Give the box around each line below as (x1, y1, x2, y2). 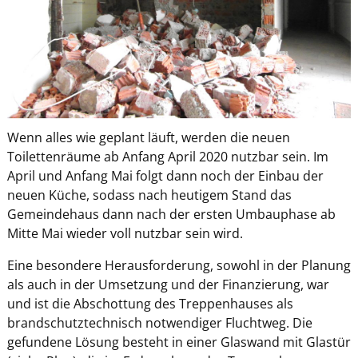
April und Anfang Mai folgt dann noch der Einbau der (6, 167, 324, 185)
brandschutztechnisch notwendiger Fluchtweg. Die (6, 314, 312, 332)
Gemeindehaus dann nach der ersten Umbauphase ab (6, 205, 336, 224)
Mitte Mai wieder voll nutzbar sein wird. (6, 225, 243, 243)
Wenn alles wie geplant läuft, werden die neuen (6, 129, 290, 147)
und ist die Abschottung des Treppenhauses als (6, 295, 293, 313)
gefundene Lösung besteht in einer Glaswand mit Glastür (6, 333, 351, 352)
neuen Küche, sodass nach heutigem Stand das (6, 186, 292, 205)
